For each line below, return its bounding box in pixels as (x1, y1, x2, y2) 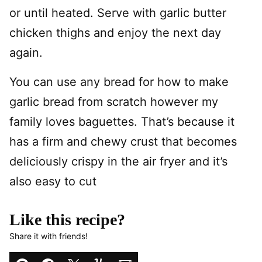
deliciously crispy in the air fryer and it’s (9, 154, 227, 168)
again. (9, 45, 43, 60)
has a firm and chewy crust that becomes (9, 134, 237, 149)
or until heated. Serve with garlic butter (9, 5, 226, 20)
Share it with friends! (9, 230, 88, 241)
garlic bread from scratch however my (9, 94, 218, 109)
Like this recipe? (9, 210, 125, 229)
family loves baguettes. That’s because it (9, 114, 235, 129)
